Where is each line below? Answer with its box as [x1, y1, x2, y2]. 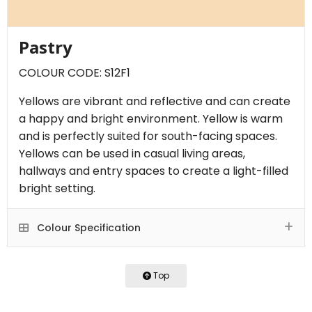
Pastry [19, 35, 72, 58]
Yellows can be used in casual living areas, [19, 145, 245, 162]
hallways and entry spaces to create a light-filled [19, 162, 288, 179]
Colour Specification [34, 220, 141, 235]
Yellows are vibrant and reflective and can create [19, 93, 290, 109]
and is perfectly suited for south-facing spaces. [19, 127, 277, 144]
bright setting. [19, 180, 95, 196]
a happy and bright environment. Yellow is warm [19, 110, 283, 127]
